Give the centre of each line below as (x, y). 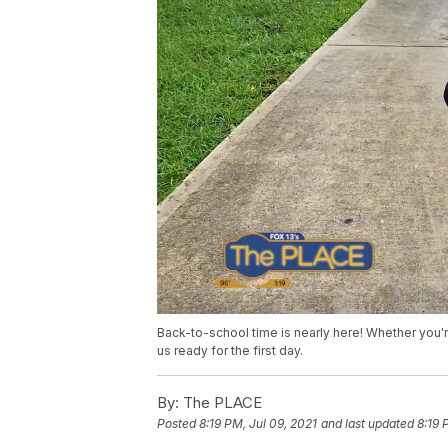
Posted (178, 423)
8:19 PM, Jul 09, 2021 (258, 423)
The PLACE (220, 402)
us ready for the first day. (230, 350)
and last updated (367, 423)
